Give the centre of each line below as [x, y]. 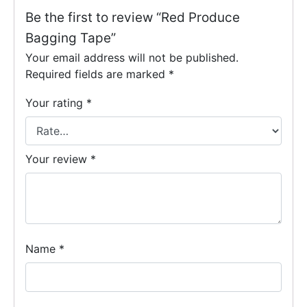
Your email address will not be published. [132, 58]
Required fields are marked [97, 74]
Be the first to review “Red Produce [133, 18]
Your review [58, 159]
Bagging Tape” [71, 38]
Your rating [56, 103]
